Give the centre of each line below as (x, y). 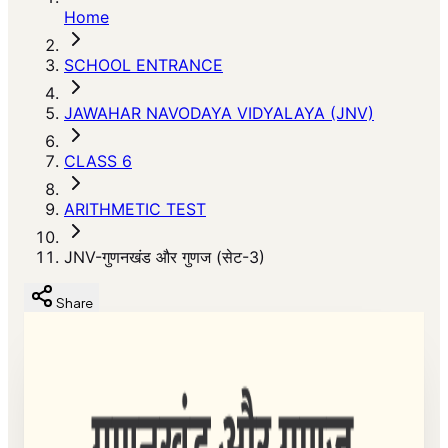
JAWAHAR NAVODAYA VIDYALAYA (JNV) (219, 113)
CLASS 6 (98, 161)
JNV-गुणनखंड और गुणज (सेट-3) (164, 257)
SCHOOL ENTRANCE (143, 65)
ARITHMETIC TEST (135, 209)
